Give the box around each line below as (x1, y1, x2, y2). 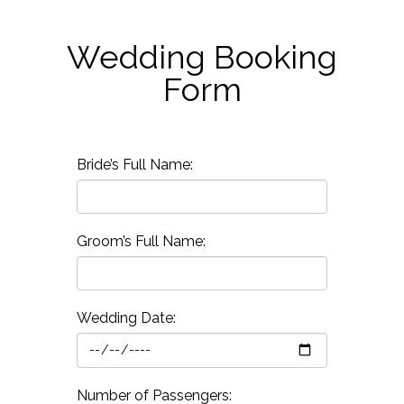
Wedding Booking (67, 37, 337, 76)
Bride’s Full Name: (76, 155, 193, 173)
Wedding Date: (76, 308, 176, 326)
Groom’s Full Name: (76, 232, 206, 250)
